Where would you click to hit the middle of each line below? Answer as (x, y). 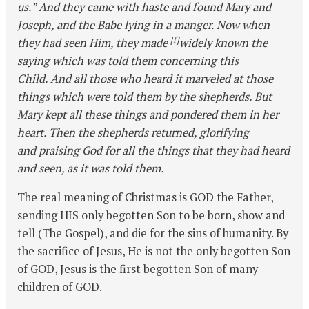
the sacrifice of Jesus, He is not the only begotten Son (154, 251)
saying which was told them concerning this (128, 60)
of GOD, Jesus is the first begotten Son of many (138, 269)
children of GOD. (60, 287)
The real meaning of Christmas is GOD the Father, (146, 198)
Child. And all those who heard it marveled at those (146, 78)
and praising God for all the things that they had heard (154, 150)
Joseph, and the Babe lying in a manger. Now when (144, 24)
